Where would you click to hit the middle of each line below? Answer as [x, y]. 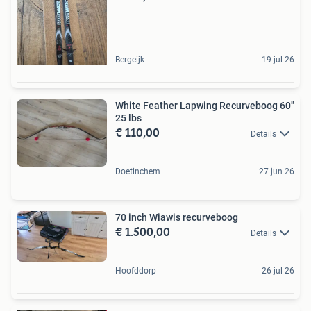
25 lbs [128, 118]
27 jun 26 [277, 171]
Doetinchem [138, 171]
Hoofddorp [136, 271]
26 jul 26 [278, 271]
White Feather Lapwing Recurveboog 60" [205, 105]
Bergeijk [130, 59]
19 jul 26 [278, 59]
